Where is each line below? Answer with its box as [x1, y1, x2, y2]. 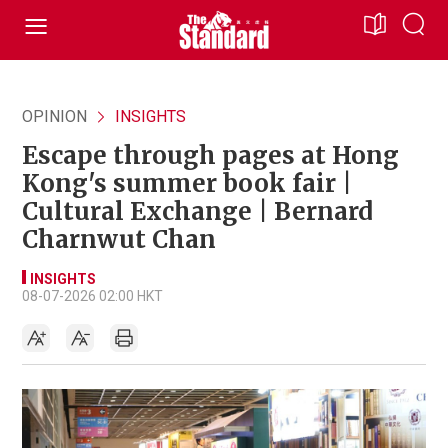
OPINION [22, 107, 87, 126]
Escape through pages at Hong [22, 140, 399, 171]
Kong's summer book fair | [22, 168, 352, 199]
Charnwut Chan [22, 224, 216, 255]
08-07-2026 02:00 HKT [22, 288, 163, 304]
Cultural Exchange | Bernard [22, 196, 373, 227]
